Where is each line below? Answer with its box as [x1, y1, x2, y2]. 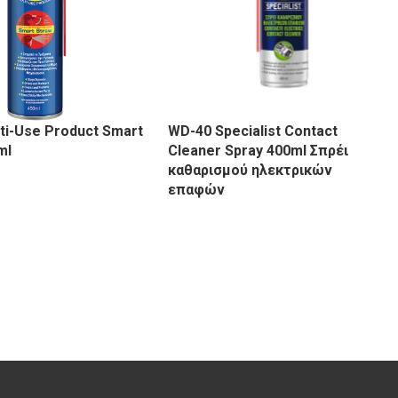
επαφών [168, 181, 226, 199]
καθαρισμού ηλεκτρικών [168, 162, 333, 179]
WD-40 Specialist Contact [168, 123, 338, 140]
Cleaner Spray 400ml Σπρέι [168, 142, 349, 160]
